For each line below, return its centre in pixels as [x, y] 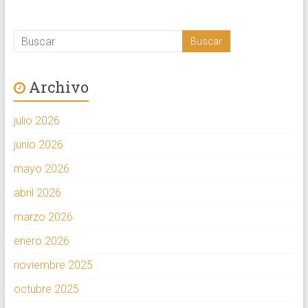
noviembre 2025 [53, 265]
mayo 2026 [41, 169]
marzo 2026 [43, 217]
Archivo [58, 87]
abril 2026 [37, 193]
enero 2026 [41, 241]
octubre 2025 [46, 289]
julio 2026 [36, 121]
